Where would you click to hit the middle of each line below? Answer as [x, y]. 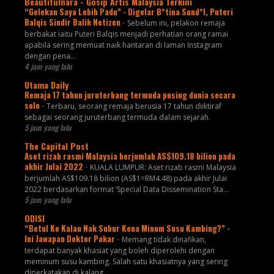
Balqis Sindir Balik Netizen [73, 22]
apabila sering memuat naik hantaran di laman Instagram [123, 45]
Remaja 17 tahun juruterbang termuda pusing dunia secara [130, 94]
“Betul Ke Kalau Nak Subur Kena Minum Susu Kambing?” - [127, 228]
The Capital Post [56, 146]
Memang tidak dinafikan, [164, 239]
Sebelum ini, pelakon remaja [176, 23]
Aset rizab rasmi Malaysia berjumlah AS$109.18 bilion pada [130, 156]
